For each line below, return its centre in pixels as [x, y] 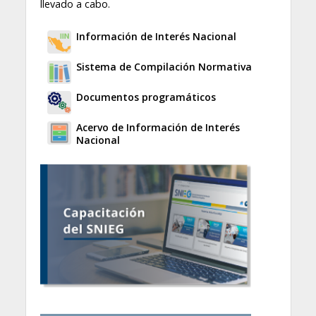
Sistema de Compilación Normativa [164, 66]
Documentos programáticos [146, 97]
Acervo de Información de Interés [158, 127]
